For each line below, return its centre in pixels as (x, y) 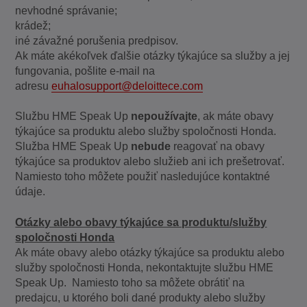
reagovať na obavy (218, 147)
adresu (34, 86)
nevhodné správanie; (66, 11)
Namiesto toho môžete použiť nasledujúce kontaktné (143, 177)
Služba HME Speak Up (73, 147)
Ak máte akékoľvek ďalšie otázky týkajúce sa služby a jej (153, 56)
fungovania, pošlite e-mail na (85, 71)
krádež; (33, 26)
